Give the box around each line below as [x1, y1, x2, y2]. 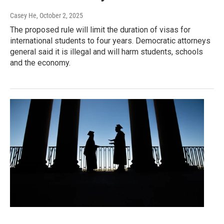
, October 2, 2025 [36, 11, 83, 19]
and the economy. [10, 57, 70, 67]
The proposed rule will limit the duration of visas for [10, 24, 190, 34]
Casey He [10, 11, 36, 19]
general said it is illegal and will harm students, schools [10, 46, 203, 56]
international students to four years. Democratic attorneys [10, 35, 210, 45]
